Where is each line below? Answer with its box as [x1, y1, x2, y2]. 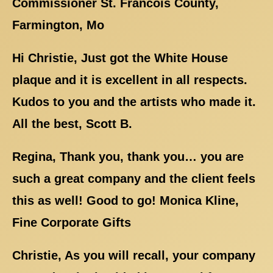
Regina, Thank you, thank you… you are [12, 149, 244, 163]
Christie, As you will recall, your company [12, 248, 255, 262]
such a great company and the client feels [12, 171, 255, 185]
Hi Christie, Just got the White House [12, 51, 228, 65]
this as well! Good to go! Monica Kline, [12, 193, 239, 207]
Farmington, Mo [12, 18, 104, 32]
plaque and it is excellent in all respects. [12, 73, 247, 87]
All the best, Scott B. [12, 116, 132, 130]
